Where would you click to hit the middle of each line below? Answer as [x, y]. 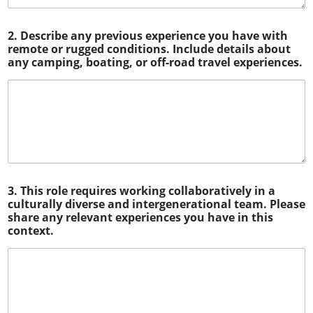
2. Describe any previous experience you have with [148, 35]
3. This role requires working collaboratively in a [141, 191]
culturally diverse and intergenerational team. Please [156, 204]
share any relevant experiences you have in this [140, 218]
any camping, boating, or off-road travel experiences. [155, 62]
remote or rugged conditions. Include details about [149, 49]
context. [31, 231]
